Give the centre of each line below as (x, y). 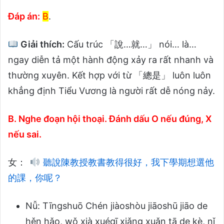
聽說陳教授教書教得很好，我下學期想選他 (127, 162)
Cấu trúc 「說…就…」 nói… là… (130, 44)
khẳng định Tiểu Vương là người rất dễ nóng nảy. (111, 90)
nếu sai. (25, 134)
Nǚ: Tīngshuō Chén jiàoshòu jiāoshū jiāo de (116, 205)
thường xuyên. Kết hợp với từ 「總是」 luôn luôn (109, 75)
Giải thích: (41, 44)
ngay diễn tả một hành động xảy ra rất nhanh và (111, 59)
